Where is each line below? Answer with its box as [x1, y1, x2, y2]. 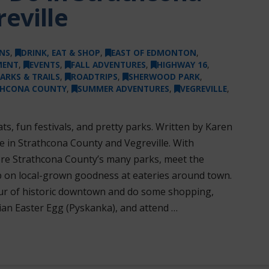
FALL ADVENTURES [70, 58, 146, 70]
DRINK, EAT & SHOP [20, 46, 100, 58]
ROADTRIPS [70, 70, 118, 82]
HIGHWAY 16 [156, 58, 207, 70]
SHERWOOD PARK [128, 70, 200, 82]
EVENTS [29, 58, 60, 70]
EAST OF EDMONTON [110, 46, 196, 58]
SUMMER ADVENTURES [77, 82, 169, 94]
